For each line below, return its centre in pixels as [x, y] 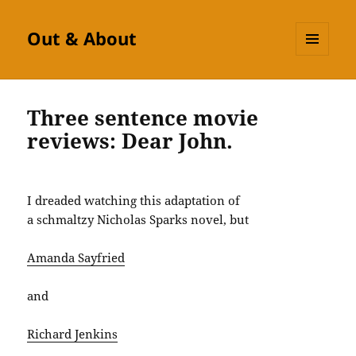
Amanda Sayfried [76, 258]
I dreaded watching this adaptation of [134, 201]
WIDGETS [318, 89]
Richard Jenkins [73, 334]
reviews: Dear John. [130, 141]
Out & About [82, 39]
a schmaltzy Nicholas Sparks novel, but [138, 220]
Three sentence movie [143, 118]
